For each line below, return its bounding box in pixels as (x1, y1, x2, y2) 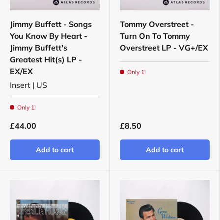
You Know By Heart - (10, 31, 87, 41)
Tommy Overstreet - (120, 19, 194, 29)
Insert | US (10, 80, 47, 90)
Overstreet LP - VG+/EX (120, 43, 208, 53)
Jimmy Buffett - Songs (10, 19, 92, 29)
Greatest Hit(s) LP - (10, 55, 82, 65)
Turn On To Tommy (120, 31, 190, 41)
